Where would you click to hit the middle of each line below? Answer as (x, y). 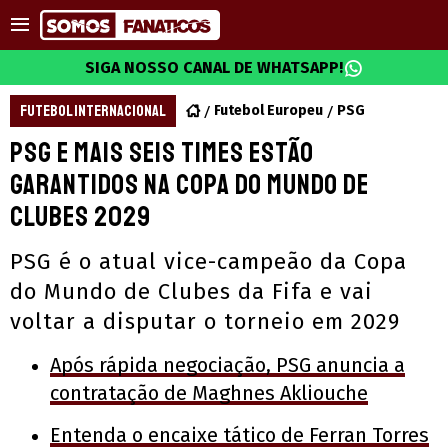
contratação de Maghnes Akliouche (209, 393)
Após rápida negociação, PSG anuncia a (227, 365)
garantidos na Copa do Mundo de (189, 184)
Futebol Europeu (268, 110)
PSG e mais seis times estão (162, 152)
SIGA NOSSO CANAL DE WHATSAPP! (214, 67)
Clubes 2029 (80, 216)
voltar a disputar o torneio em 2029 (205, 321)
